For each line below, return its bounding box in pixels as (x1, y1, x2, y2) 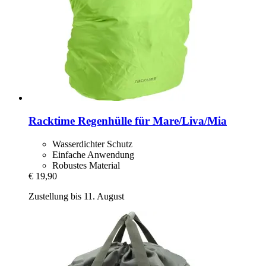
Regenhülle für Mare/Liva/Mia (75, 115, 227, 127)
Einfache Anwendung (52, 149, 134, 160)
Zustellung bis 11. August (28, 191, 124, 201)
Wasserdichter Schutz (52, 138, 132, 149)
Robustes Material (52, 160, 120, 170)
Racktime (28, 115, 75, 127)
